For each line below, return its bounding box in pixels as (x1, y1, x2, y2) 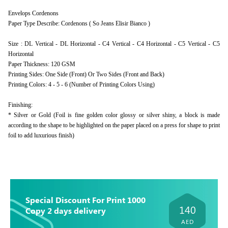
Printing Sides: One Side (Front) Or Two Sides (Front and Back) (8, 71, 164, 78)
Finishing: (8, 101, 33, 108)
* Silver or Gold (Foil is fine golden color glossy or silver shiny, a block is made (8, 111, 220, 119)
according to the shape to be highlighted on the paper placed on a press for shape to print (8, 122, 220, 129)
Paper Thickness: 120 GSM (8, 61, 75, 68)
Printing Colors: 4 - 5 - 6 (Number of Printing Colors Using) (8, 81, 155, 88)
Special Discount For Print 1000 (25, 194, 146, 205)
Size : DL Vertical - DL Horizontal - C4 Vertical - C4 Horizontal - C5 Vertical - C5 (8, 40, 220, 47)
